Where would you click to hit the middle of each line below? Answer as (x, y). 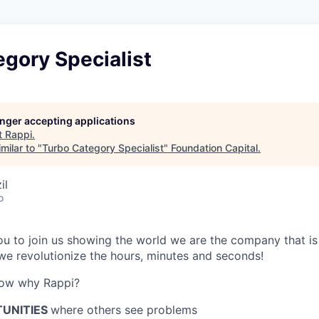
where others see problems (124, 310)
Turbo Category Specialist (103, 148)
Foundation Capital (214, 148)
